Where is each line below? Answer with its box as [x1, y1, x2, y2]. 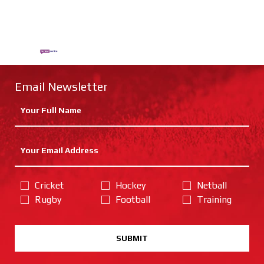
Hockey [115, 180, 146, 192]
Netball [196, 180, 227, 192]
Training [196, 194, 232, 206]
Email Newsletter [15, 80, 108, 94]
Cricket [35, 180, 64, 192]
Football [115, 194, 151, 206]
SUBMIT [116, 233, 148, 243]
